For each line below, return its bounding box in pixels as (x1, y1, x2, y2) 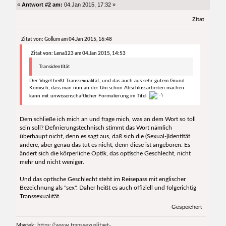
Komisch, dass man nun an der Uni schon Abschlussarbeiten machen (29, 85, 184, 91)
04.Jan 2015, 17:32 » (63, 1, 116, 8)
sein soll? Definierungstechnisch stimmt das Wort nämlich (19, 125, 172, 131)
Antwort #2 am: (22, 1, 63, 8)
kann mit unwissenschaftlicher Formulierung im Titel (29, 93, 149, 99)
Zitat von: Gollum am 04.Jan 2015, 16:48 (21, 37, 112, 42)
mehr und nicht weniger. (19, 159, 84, 165)
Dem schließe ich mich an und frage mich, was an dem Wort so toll (19, 116, 196, 123)
